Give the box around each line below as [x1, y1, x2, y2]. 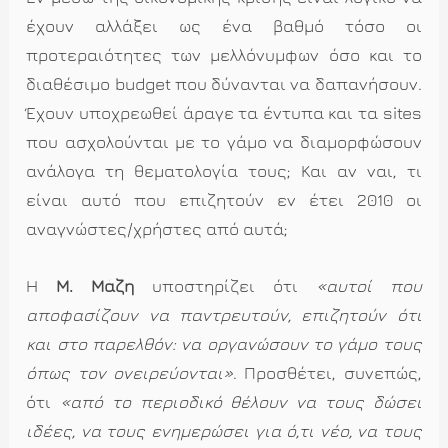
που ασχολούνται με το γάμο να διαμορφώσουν [26, 132, 422, 153]
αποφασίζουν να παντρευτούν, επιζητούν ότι [26, 304, 422, 325]
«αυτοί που [315, 275, 422, 296]
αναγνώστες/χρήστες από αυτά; [26, 219, 289, 240]
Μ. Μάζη [38, 275, 135, 296]
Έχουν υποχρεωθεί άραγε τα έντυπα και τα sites [26, 103, 422, 124]
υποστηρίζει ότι [134, 275, 316, 296]
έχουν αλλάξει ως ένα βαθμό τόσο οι [26, 16, 422, 37]
